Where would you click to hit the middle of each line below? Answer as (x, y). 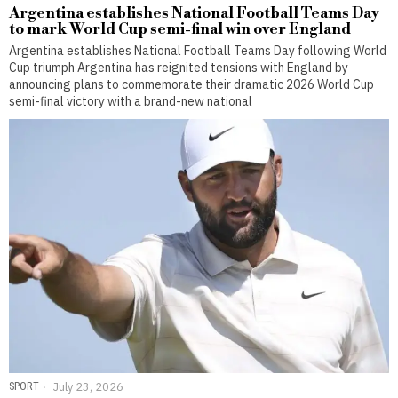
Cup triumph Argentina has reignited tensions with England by (179, 68)
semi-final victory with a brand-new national (131, 102)
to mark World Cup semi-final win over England (180, 30)
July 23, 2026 (87, 386)
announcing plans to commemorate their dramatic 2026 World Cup (191, 85)
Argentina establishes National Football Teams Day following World (198, 51)
